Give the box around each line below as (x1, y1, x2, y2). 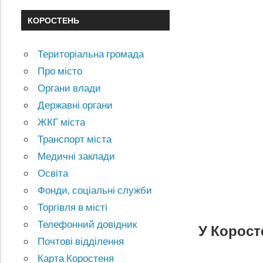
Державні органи (38, 99, 113, 112)
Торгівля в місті (38, 201, 108, 214)
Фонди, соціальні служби (38, 184, 153, 197)
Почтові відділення (38, 235, 124, 248)
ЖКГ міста (38, 116, 86, 129)
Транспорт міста (38, 133, 112, 146)
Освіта (38, 167, 69, 180)
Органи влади (38, 82, 102, 95)
